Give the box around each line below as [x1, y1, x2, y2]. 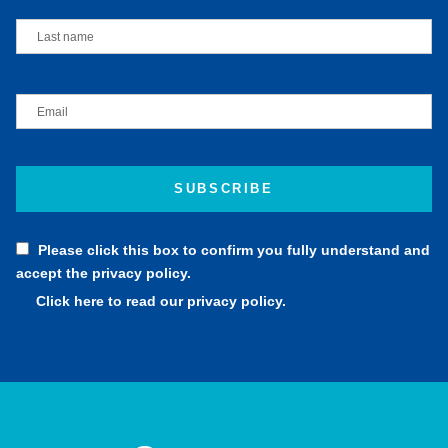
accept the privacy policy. [16, 264, 191, 281]
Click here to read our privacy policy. [36, 292, 286, 309]
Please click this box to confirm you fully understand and [38, 241, 430, 258]
